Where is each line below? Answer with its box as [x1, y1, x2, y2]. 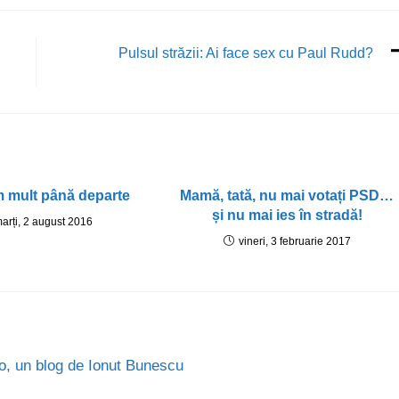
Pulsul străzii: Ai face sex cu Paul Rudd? [118, 45, 373, 61]
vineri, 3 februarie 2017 [238, 235, 351, 248]
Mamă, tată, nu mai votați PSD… [180, 188, 395, 203]
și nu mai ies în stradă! [211, 208, 362, 223]
